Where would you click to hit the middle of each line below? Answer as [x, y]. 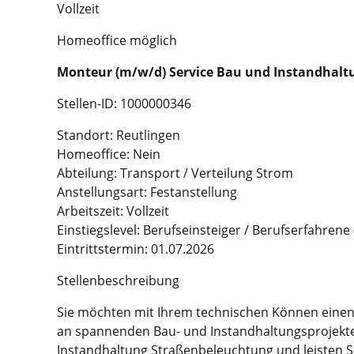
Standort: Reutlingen [119, 136]
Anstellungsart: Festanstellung [147, 192]
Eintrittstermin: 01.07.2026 [136, 249]
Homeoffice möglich [117, 41]
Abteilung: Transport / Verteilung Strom [175, 173]
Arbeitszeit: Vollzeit [113, 211]
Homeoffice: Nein [109, 154]
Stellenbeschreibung [118, 281]
